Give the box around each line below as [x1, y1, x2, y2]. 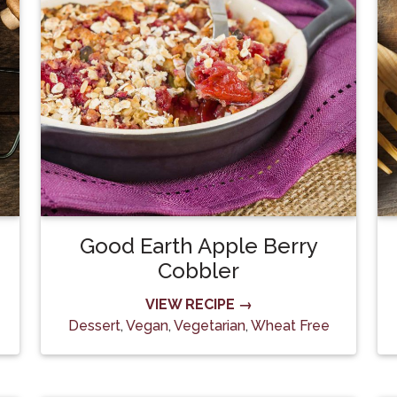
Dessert [67, 317, 121, 334]
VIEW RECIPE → [144, 296, 253, 313]
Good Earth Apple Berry [79, 233, 318, 259]
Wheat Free [250, 317, 330, 334]
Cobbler [158, 258, 239, 284]
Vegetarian [173, 317, 245, 334]
